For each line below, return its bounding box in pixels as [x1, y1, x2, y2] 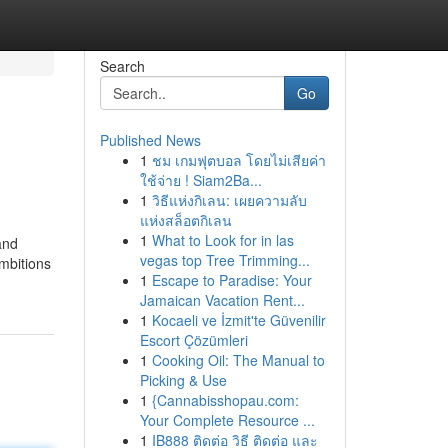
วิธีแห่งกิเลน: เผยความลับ [151, 190, 307, 210]
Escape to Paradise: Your [151, 270, 312, 290]
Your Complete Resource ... [139, 410, 315, 430]
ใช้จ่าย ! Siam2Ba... [139, 170, 262, 190]
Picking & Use [139, 370, 227, 390]
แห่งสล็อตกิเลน [139, 210, 232, 230]
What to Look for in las [151, 230, 294, 250]
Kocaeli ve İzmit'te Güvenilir [151, 310, 326, 330]
